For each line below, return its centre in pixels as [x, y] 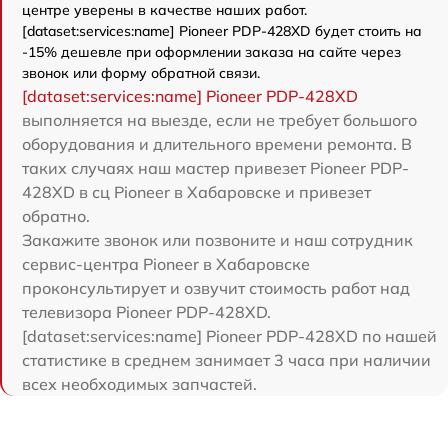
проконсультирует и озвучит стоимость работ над [216, 288]
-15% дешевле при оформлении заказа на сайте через [211, 52]
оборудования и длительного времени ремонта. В [217, 144]
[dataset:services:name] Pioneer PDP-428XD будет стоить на [222, 31]
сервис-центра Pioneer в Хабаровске [166, 264]
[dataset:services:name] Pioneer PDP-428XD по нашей [229, 336]
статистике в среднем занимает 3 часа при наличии [226, 360]
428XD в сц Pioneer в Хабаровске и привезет [196, 192]
